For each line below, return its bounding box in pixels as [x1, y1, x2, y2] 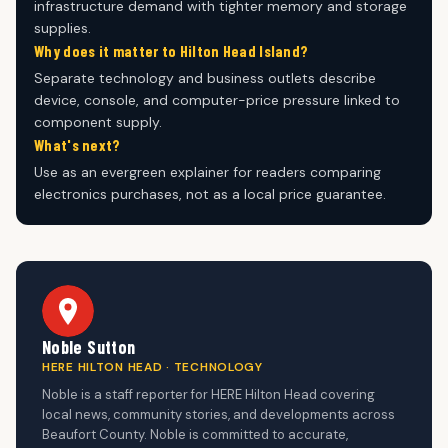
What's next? [34, 135, 121, 154]
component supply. [34, 112, 162, 131]
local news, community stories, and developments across [42, 405, 395, 423]
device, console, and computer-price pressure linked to [34, 90, 400, 109]
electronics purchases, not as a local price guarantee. [34, 184, 386, 203]
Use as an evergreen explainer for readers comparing [34, 162, 381, 181]
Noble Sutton [42, 335, 136, 358]
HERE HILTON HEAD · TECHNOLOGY [42, 358, 263, 375]
